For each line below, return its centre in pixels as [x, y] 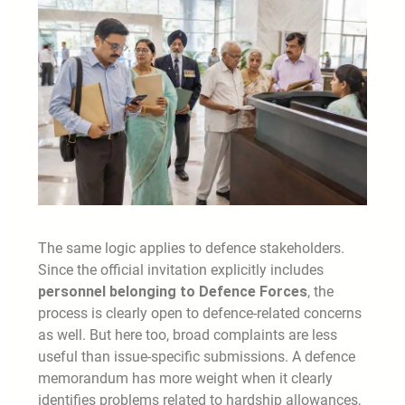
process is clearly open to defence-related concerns [200, 314]
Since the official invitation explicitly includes [181, 270]
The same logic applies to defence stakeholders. [191, 249]
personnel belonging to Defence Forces [173, 292]
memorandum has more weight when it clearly [185, 379]
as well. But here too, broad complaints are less [188, 335]
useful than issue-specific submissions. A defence [197, 357]
